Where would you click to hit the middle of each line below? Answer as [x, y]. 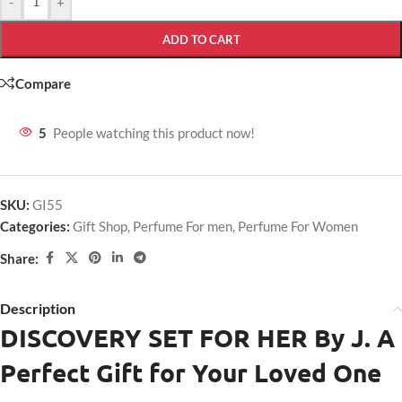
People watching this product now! [154, 133]
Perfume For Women [298, 226]
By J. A [351, 337]
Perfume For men [183, 226]
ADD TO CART [201, 39]
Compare [43, 83]
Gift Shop [100, 226]
